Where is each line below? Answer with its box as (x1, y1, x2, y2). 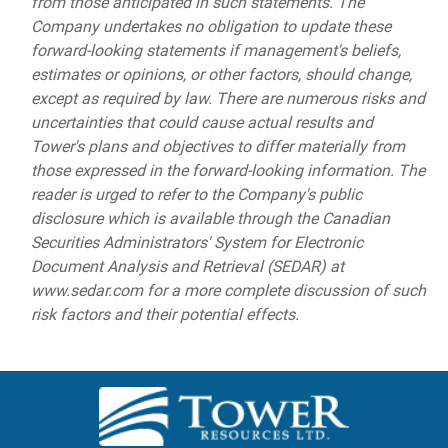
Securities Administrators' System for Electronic (30, 232, 363, 252)
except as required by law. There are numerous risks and (30, 88, 425, 108)
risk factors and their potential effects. (30, 304, 299, 324)
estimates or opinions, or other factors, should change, (30, 64, 412, 84)
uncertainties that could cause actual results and (30, 112, 373, 132)
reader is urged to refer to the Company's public (30, 184, 362, 204)
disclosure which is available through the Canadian (30, 208, 390, 228)
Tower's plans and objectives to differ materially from (30, 136, 405, 156)
